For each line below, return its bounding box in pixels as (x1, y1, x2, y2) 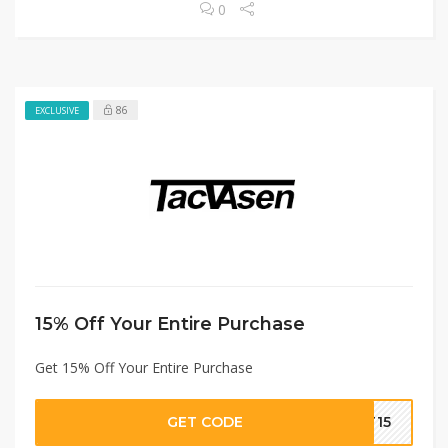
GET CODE (167, 412, 244, 431)
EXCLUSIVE (35, 103, 79, 117)
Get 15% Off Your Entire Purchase (35, 357, 253, 377)
